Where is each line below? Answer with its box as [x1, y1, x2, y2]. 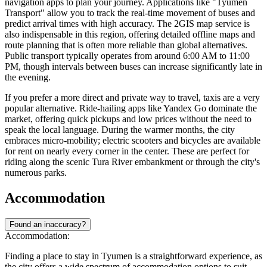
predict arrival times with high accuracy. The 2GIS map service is [5, 18, 250, 29]
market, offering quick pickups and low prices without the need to [5, 114, 252, 125]
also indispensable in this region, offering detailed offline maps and [5, 29, 255, 40]
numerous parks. [5, 167, 67, 178]
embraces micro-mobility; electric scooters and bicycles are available [5, 135, 260, 146]
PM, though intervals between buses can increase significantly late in [5, 61, 262, 72]
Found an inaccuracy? [10, 220, 86, 229]
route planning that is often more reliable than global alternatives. [5, 40, 247, 51]
